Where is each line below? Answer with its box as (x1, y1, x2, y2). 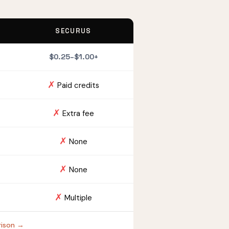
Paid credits (55, 80, 99, 91)
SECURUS (55, 27, 91, 36)
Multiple (62, 193, 92, 203)
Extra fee (60, 108, 94, 119)
